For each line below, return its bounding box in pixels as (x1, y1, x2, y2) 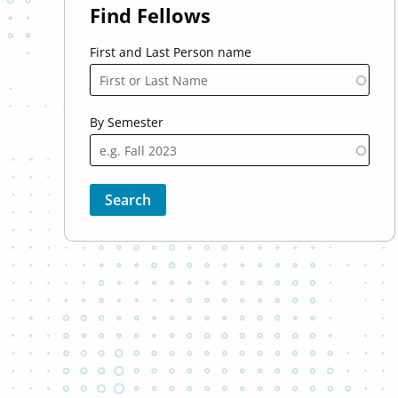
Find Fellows (89, 2, 211, 28)
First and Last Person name (89, 44, 251, 60)
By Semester (89, 113, 163, 131)
